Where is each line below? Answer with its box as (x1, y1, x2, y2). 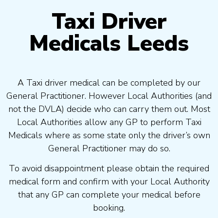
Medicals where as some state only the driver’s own (8, 129, 210, 141)
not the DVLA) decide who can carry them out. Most (8, 103, 210, 115)
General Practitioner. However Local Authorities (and (6, 90, 212, 102)
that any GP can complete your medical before (18, 189, 200, 201)
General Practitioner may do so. (48, 142, 170, 154)
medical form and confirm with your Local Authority (8, 176, 210, 188)
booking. (93, 202, 125, 214)
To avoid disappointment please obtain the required (9, 163, 209, 175)
